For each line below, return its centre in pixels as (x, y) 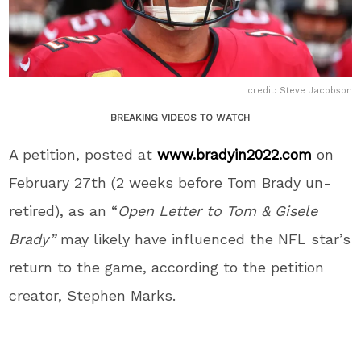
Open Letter (160, 210)
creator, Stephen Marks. (93, 295)
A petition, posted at (83, 154)
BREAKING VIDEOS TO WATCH (180, 117)
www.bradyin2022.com (235, 154)
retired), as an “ (64, 210)
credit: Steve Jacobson (299, 90)
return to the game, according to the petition (167, 267)
